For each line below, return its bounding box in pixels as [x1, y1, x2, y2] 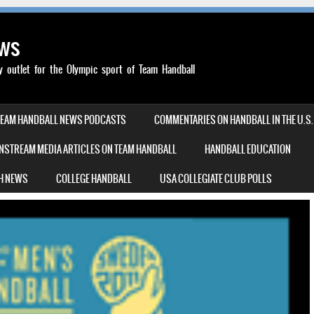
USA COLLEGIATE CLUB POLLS [160, 171, 272, 186]
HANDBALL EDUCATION [205, 142, 291, 157]
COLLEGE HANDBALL [56, 171, 132, 186]
